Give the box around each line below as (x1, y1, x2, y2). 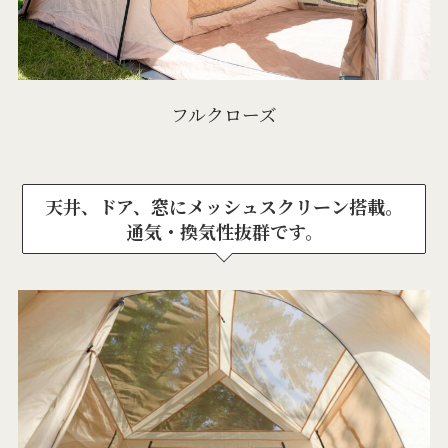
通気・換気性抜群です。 (125, 217, 323, 244)
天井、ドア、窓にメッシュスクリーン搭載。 (45, 192, 403, 219)
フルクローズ (170, 101, 277, 128)
